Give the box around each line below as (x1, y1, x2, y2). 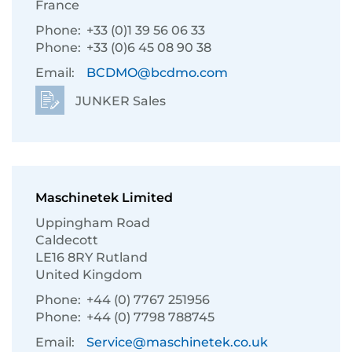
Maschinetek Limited (35, 190, 173, 205)
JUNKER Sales (72, 93, 166, 108)
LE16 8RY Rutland (35, 250, 148, 265)
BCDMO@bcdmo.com (86, 65, 228, 80)
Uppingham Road (35, 215, 150, 230)
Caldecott (35, 233, 98, 247)
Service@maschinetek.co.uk (86, 335, 268, 350)
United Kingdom (35, 267, 142, 282)
